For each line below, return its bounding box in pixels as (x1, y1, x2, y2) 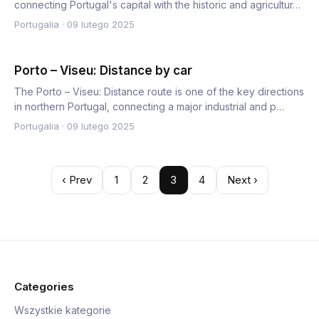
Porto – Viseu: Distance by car (14, 63, 192, 78)
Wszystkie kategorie (14, 304, 111, 316)
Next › (226, 173, 258, 187)
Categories (14, 280, 74, 293)
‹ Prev (61, 173, 92, 187)
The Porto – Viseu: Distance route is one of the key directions (14, 85, 304, 98)
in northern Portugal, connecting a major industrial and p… (14, 100, 284, 113)
